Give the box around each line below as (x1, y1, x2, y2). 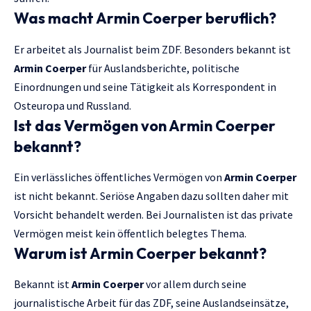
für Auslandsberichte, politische (86, 60, 239, 75)
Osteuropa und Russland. (14, 98, 131, 112)
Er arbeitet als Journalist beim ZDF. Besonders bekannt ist (14, 42, 291, 56)
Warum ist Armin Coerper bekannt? (14, 243, 267, 263)
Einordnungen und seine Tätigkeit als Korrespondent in (14, 79, 276, 94)
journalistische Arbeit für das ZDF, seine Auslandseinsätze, (14, 295, 289, 310)
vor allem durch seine (144, 276, 246, 291)
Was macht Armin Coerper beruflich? (14, 8, 276, 28)
